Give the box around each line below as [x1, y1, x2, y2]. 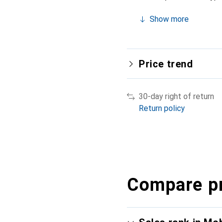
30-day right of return [139, 91, 214, 101]
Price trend [139, 57, 193, 70]
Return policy [139, 103, 185, 113]
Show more [150, 14, 189, 24]
